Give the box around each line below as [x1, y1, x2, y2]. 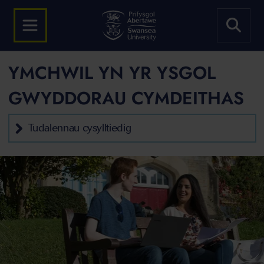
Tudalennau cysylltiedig [28, 121, 131, 134]
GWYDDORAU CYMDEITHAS [8, 85, 244, 111]
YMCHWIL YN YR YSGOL [8, 60, 216, 85]
